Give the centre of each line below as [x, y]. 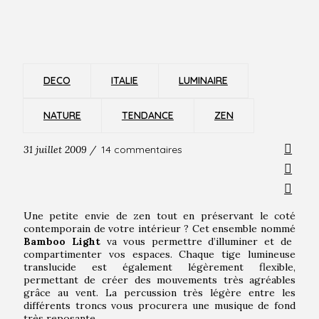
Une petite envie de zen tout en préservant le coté [159, 216]
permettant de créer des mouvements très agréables [159, 280]
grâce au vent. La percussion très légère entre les [159, 293]
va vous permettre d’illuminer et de [196, 242]
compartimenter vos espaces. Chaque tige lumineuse [159, 255]
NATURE [62, 116]
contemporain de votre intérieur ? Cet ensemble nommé [159, 229]
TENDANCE [147, 116]
